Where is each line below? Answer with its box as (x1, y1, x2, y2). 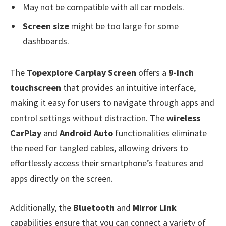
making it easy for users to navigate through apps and (10, 97, 214, 109)
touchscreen (10, 82, 61, 94)
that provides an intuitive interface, (61, 82, 196, 94)
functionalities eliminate (113, 127, 207, 139)
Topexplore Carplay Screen (27, 67, 136, 79)
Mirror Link (133, 201, 177, 213)
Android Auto (60, 127, 113, 139)
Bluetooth (73, 201, 115, 213)
